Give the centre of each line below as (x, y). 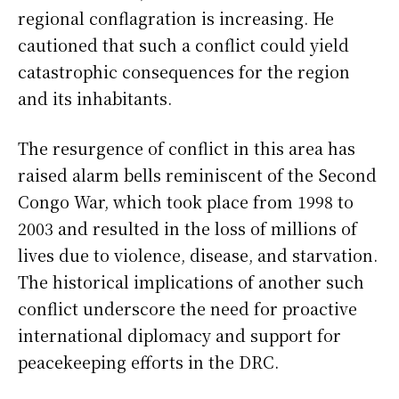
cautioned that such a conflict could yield (183, 45)
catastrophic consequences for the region (184, 72)
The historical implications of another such (191, 282)
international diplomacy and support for (179, 335)
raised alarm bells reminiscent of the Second (197, 175)
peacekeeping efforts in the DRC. (148, 362)
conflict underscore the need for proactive (187, 309)
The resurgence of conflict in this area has (187, 148)
